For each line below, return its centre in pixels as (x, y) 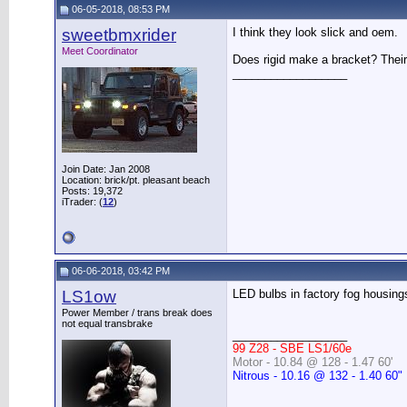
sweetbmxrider (119, 35)
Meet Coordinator (100, 51)
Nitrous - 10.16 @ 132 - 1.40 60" (318, 376)
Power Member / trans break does (137, 313)
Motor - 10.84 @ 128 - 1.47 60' (313, 362)
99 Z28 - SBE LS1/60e (292, 348)
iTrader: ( (82, 202)
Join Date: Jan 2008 (106, 169)
